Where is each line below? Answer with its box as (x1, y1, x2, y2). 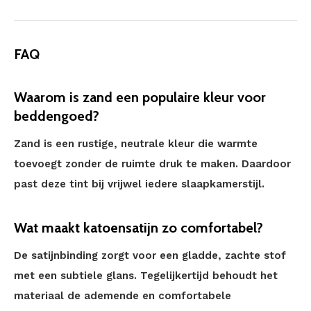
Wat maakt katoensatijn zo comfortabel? (14, 219, 263, 236)
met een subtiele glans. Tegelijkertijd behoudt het (14, 269, 278, 282)
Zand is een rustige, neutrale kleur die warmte (14, 137, 258, 150)
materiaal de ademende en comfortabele (14, 289, 231, 302)
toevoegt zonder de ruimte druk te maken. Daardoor (14, 158, 291, 170)
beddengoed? (14, 108, 99, 124)
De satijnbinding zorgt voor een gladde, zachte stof (14, 249, 286, 262)
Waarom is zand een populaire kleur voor (14, 89, 266, 106)
